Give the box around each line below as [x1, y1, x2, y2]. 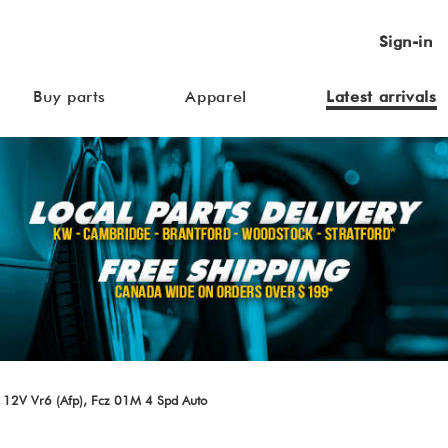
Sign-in [378, 32, 432, 51]
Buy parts [33, 87, 106, 106]
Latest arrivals [326, 87, 437, 106]
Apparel [185, 87, 247, 106]
